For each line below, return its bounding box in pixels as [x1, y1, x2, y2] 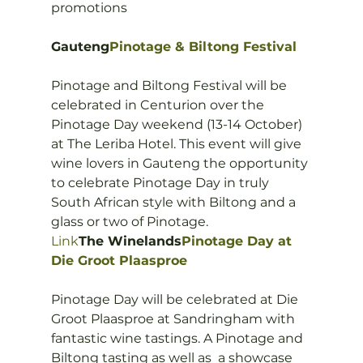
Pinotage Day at [181, 233, 296, 249]
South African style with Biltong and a [50, 194, 299, 210]
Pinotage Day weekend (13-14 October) [50, 117, 305, 132]
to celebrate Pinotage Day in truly [50, 175, 272, 190]
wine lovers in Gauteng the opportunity [50, 156, 311, 171]
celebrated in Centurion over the [50, 97, 267, 113]
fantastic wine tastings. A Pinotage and [50, 331, 306, 346]
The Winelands [78, 233, 181, 249]
